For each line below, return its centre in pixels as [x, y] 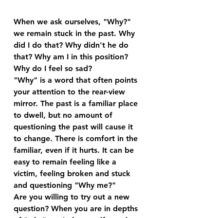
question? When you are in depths [77, 209]
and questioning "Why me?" [65, 185]
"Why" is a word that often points [77, 80]
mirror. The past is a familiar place [77, 103]
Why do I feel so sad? [54, 68]
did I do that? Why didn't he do [72, 45]
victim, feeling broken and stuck [73, 173]
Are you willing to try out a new [73, 197]
